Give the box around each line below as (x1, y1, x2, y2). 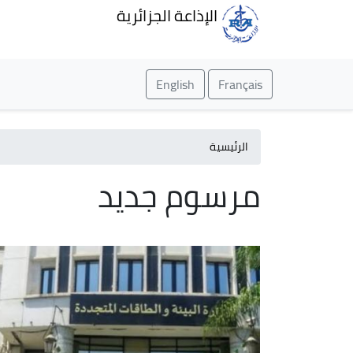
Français (218, 72, 262, 96)
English (156, 72, 195, 96)
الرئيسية (210, 136, 248, 157)
